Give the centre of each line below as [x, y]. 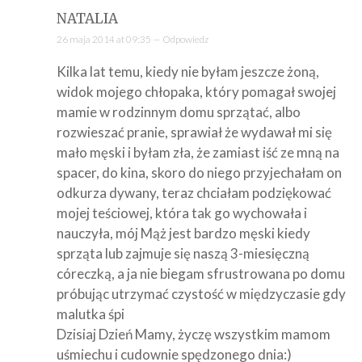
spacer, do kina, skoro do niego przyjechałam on [199, 172]
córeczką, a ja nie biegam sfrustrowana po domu [201, 273]
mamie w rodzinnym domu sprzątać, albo [179, 112]
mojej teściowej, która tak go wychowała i [182, 213]
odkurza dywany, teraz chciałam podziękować [194, 192]
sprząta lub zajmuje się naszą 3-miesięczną [183, 253]
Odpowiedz [185, 39]
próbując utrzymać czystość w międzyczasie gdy [201, 293]
